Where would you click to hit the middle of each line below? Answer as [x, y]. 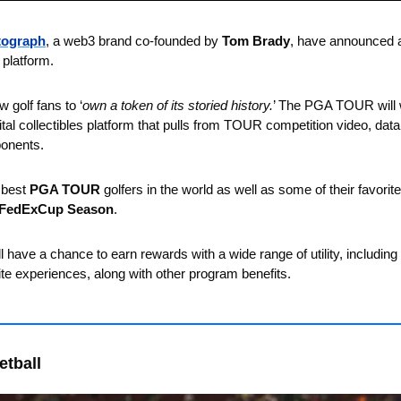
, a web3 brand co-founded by [134, 40]
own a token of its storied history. [178, 105]
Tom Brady [256, 40]
